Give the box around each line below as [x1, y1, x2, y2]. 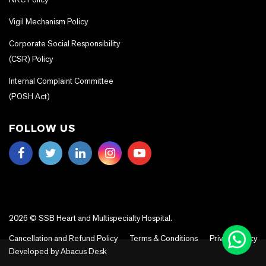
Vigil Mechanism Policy [9, 16, 88, 27]
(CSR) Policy [9, 53, 53, 64]
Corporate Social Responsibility [9, 38, 120, 49]
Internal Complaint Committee [9, 75, 113, 86]
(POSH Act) [9, 91, 52, 102]
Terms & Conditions [129, 233, 198, 243]
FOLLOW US [9, 121, 75, 135]
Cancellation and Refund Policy [9, 233, 118, 243]
